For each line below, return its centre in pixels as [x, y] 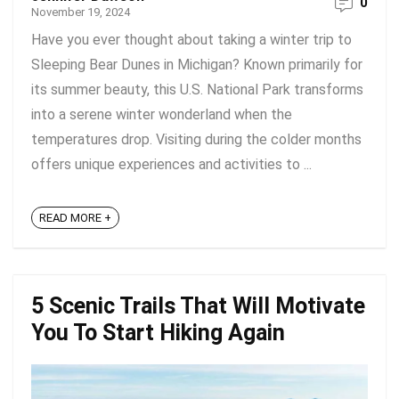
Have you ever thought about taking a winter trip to [191, 40]
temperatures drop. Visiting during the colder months [196, 139]
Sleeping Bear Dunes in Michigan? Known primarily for [197, 65]
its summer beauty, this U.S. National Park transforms [197, 90]
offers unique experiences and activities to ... [171, 164]
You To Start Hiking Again [158, 333]
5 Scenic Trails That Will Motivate [198, 306]
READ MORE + [75, 218]
